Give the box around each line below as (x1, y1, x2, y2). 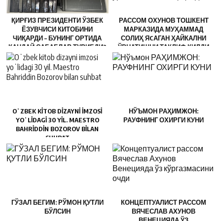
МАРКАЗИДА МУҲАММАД (124, 25, 203, 34)
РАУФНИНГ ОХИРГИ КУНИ (123, 116, 204, 124)
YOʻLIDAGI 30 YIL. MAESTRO (15, 116, 99, 124)
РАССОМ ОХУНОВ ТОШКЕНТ (118, 16, 209, 25)
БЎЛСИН (44, 207, 71, 215)
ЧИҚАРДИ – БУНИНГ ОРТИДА (13, 34, 102, 42)
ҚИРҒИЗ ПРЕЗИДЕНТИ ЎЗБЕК (11, 16, 104, 25)
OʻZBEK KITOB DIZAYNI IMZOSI (12, 107, 103, 115)
